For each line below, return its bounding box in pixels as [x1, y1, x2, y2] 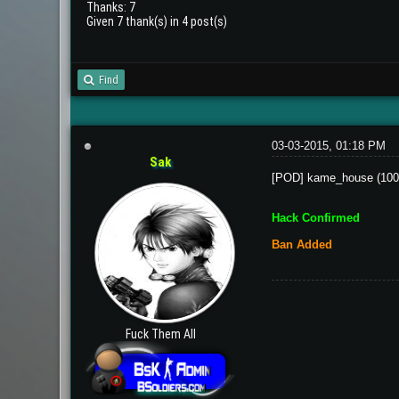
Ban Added [271, 237, 332, 251]
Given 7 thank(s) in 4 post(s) [86, 13, 228, 28]
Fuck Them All [125, 326, 196, 341]
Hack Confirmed [271, 210, 360, 224]
